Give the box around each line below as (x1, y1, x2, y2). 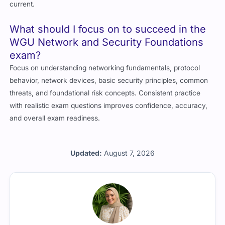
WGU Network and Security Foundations (10, 36, 204, 48)
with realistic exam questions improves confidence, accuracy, (10, 101, 208, 109)
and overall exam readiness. (10, 114, 100, 122)
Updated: (70, 148, 102, 157)
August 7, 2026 (104, 148, 155, 157)
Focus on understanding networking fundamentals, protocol (10, 63, 200, 72)
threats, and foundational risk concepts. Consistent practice (10, 88, 201, 97)
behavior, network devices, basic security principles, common (10, 76, 208, 84)
